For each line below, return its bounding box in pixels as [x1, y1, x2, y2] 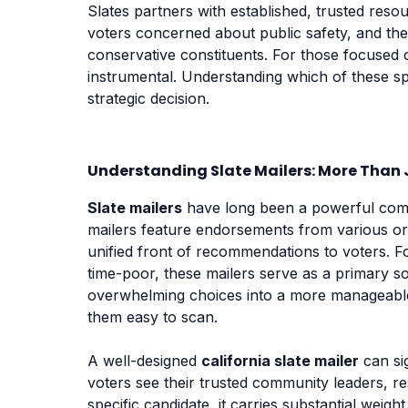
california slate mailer [201, 351, 359, 370]
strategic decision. [87, 88, 209, 107]
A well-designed [87, 351, 201, 370]
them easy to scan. [87, 307, 218, 326]
